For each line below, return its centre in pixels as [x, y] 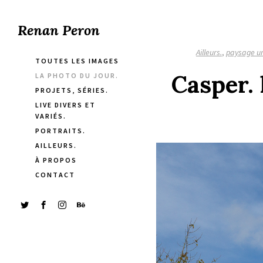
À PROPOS [56, 160]
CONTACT [55, 175]
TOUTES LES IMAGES [77, 61]
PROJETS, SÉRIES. [72, 90]
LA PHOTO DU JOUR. [77, 75]
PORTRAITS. [60, 131]
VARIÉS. [51, 116]
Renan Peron [59, 30]
